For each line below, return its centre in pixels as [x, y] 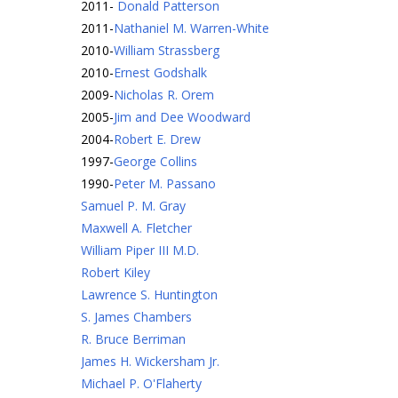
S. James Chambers [136, 317]
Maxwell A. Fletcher [136, 228]
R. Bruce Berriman [133, 339]
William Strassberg [167, 50]
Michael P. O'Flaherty [141, 383]
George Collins [155, 161]
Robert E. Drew [157, 139]
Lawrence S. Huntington [149, 295]
